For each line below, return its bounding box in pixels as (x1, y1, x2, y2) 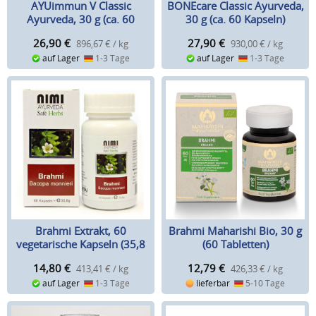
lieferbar (193, 277, 234, 290)
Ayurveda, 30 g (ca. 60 (27, 11, 135, 26)
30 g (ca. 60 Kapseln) (186, 11, 285, 26)
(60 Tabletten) (202, 236, 269, 251)
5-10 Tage (243, 277, 286, 290)
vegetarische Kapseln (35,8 (16, 236, 145, 251)
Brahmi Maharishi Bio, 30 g (169, 223, 302, 238)
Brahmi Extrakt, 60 (35, 223, 126, 238)
